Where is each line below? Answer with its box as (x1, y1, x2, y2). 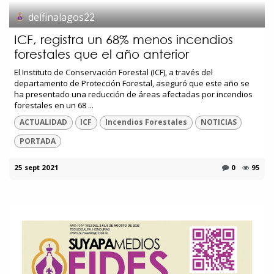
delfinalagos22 (28, 10, 95, 24)
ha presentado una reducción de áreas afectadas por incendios (14, 89, 253, 100)
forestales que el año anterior (14, 47, 189, 62)
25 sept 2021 (14, 163, 59, 172)
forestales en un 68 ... (14, 100, 94, 111)
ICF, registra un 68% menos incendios (14, 32, 233, 47)
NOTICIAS (200, 117, 237, 128)
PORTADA (19, 135, 56, 146)
